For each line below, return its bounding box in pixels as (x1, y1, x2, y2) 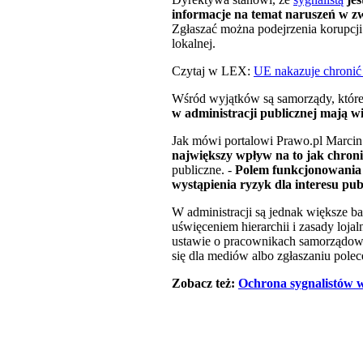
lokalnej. (172, 36, 216, 51)
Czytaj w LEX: (172, 64, 254, 79)
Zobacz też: (172, 276, 238, 291)
